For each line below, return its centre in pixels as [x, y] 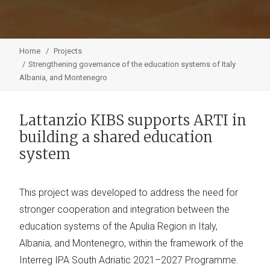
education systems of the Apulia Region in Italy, [118, 226]
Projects [68, 51]
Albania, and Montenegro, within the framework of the [131, 243]
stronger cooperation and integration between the [124, 209]
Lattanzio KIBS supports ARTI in [133, 120]
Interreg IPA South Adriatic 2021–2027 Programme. [129, 260]
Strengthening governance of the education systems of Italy [132, 64]
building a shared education [116, 137]
